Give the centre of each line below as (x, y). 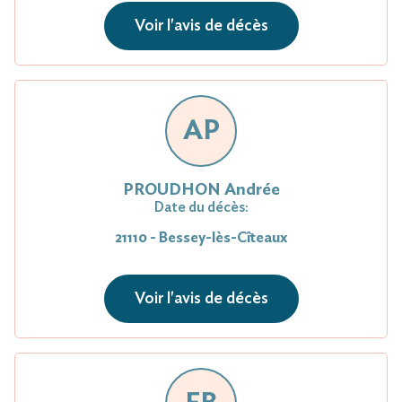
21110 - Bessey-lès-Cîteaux (201, 237)
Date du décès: (201, 207)
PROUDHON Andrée (201, 190)
